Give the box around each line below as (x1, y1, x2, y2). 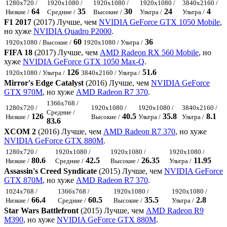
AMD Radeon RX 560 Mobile (100, 48, 199, 57)
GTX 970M (4, 88, 43, 97)
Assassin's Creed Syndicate (4, 167, 97, 176)
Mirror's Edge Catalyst (4, 79, 84, 88)
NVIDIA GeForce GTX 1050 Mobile (99, 18, 220, 27)
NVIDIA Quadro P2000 (33, 27, 111, 36)
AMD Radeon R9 (146, 206, 204, 215)
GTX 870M (4, 176, 43, 185)
